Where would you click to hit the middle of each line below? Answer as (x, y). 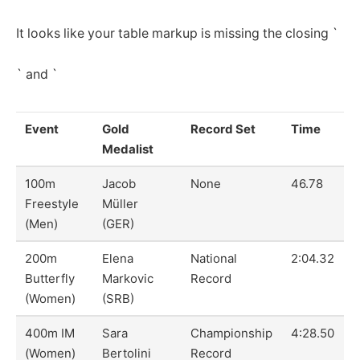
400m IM (50, 333)
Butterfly (50, 279)
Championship (232, 333)
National (214, 259)
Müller (121, 204)
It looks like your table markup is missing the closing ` (177, 33)
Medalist (128, 149)
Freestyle (52, 204)
